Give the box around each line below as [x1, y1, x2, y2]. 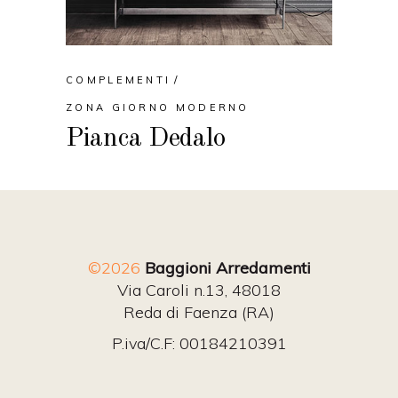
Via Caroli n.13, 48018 [117, 280, 281, 300]
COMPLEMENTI [66, 74, 171, 87]
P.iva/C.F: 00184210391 [111, 333, 287, 354]
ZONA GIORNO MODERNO [66, 101, 250, 115]
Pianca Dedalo [66, 125, 227, 153]
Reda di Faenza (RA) [123, 302, 275, 322]
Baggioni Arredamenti [139, 258, 311, 278]
